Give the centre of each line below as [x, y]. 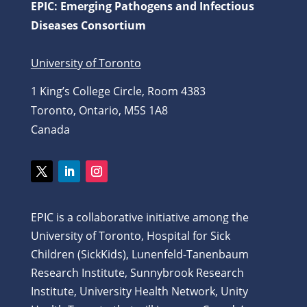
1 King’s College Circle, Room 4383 [118, 91]
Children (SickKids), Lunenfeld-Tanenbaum [139, 255]
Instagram [112, 189]
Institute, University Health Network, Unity [139, 292]
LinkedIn [80, 189]
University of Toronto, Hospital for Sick [130, 236]
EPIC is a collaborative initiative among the [139, 218]
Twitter [49, 189]
